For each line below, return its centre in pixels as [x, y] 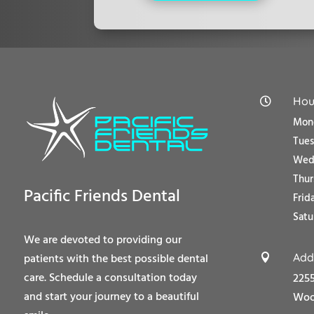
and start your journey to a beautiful [111, 298]
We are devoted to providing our [102, 241]
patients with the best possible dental [116, 260]
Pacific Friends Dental [102, 197]
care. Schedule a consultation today [110, 279]
